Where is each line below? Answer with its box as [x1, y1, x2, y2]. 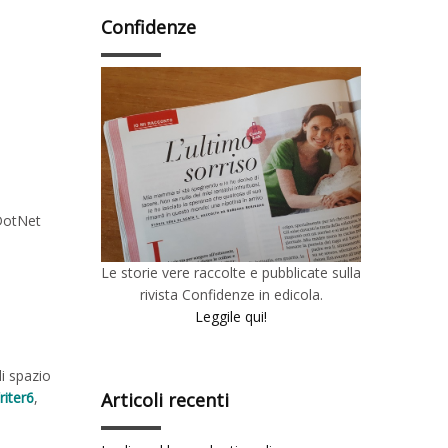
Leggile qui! [195, 307, 267, 327]
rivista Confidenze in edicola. [139, 285, 323, 305]
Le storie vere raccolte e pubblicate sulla [101, 263, 361, 283]
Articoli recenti [101, 388, 229, 413]
